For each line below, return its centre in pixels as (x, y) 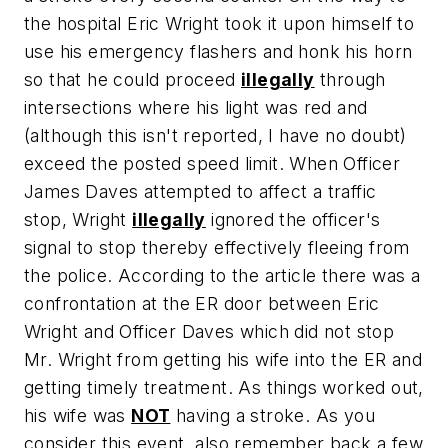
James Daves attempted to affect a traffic (200, 191)
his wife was (78, 415)
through (350, 79)
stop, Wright (78, 219)
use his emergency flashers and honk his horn (218, 51)
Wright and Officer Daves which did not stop (209, 331)
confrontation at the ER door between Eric (202, 303)
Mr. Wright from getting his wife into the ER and (223, 359)
